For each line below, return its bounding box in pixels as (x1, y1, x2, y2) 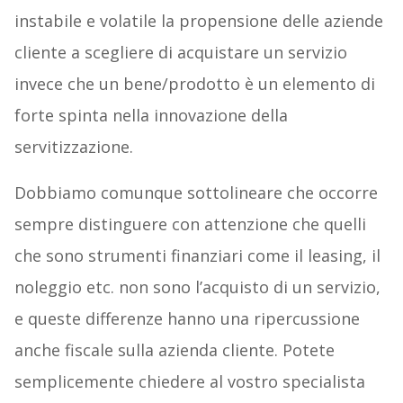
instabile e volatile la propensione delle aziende (13, 9, 383, 31)
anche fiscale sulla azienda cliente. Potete (13, 338, 335, 361)
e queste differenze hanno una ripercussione (13, 307, 360, 329)
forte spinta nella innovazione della (13, 103, 288, 126)
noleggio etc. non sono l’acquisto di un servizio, (13, 275, 381, 298)
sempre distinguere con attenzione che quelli (13, 212, 366, 235)
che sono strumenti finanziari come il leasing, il (13, 244, 381, 266)
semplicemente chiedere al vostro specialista (13, 370, 365, 392)
